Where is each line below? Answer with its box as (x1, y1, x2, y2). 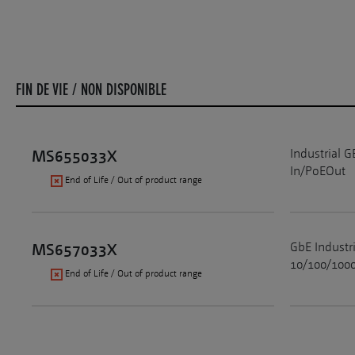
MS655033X (32, 147, 117, 166)
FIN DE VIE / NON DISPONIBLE (16, 80, 166, 100)
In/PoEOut (290, 163, 345, 179)
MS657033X (32, 240, 117, 259)
